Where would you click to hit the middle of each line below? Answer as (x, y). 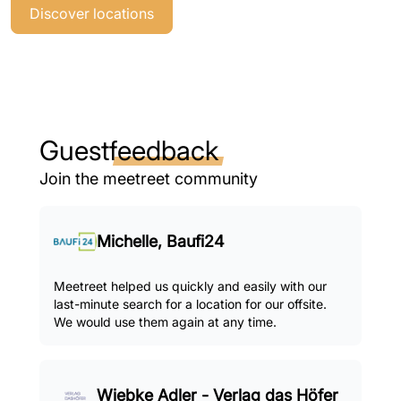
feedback (164, 150)
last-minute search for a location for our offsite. (190, 304)
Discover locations (92, 13)
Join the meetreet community (149, 179)
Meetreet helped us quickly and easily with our (190, 286)
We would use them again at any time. (165, 322)
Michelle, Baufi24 (161, 241)
